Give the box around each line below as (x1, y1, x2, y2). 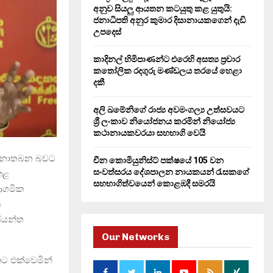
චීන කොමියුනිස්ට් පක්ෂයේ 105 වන (93, 155, 224, 165)
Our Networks (102, 231, 169, 243)
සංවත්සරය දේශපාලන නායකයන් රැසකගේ (93, 167, 249, 177)
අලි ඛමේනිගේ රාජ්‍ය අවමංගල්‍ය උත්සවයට (93, 105, 244, 115)
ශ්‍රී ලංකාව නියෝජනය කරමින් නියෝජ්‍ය (93, 116, 235, 126)
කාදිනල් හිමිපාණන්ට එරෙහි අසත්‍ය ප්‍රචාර (93, 54, 240, 64)
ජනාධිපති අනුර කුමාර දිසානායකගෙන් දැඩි (93, 15, 246, 25)
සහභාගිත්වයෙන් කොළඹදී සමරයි (93, 179, 215, 188)
